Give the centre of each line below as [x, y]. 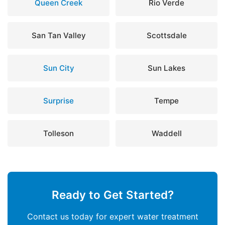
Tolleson [59, 133]
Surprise [59, 100]
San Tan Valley [59, 35]
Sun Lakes [166, 68]
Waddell [166, 133]
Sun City [59, 68]
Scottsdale [166, 35]
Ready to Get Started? [113, 194]
